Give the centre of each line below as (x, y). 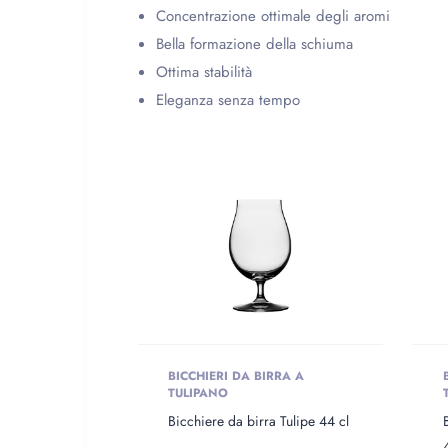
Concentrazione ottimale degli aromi (273, 16)
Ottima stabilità (204, 72)
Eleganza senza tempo (228, 100)
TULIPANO (198, 393)
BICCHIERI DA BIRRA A (236, 376)
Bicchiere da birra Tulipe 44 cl (258, 421)
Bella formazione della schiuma (254, 44)
